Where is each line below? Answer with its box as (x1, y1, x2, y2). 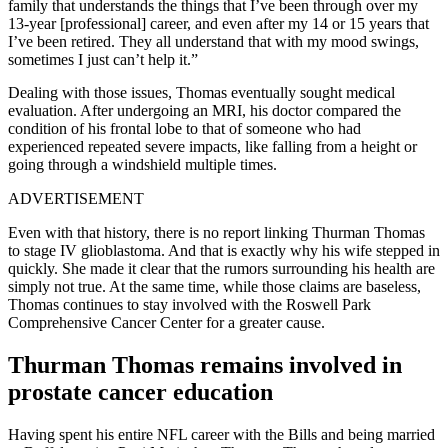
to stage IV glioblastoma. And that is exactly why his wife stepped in (8, 241, 440, 259)
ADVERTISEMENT (8, 189, 144, 207)
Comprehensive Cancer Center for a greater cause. (8, 313, 325, 331)
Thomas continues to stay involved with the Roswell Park (8, 295, 371, 313)
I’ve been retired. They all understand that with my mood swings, (8, 32, 419, 50)
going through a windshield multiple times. (8, 155, 277, 173)
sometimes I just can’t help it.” (8, 50, 198, 68)
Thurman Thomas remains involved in (8, 351, 402, 378)
